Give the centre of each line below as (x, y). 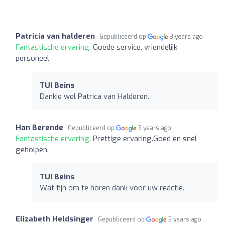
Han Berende (39, 127)
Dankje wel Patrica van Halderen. (94, 96)
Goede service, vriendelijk (135, 47)
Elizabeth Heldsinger (54, 219)
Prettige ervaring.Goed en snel (145, 138)
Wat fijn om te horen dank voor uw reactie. (112, 188)
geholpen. (32, 149)
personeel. (33, 58)
